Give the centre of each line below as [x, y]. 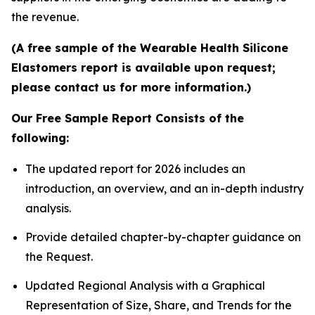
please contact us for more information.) [131, 87]
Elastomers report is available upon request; [143, 67]
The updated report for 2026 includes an [135, 168]
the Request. [59, 256]
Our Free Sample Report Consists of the [128, 118]
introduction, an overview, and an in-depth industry [165, 188]
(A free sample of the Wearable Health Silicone [150, 47]
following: [40, 137]
